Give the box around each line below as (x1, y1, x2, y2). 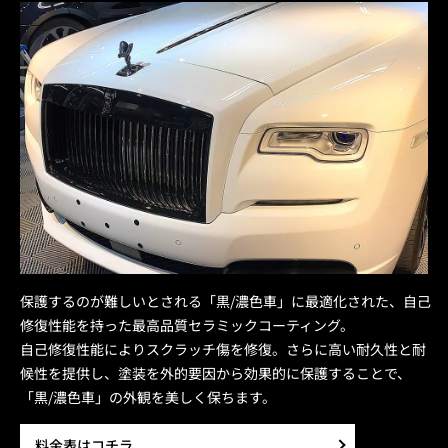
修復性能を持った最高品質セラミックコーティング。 (20, 315, 354, 336)
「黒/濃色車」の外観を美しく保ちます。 (20, 387, 276, 408)
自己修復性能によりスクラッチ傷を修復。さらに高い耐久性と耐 (20, 339, 426, 360)
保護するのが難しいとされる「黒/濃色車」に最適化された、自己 (20, 291, 431, 312)
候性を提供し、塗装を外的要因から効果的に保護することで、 (20, 363, 411, 384)
